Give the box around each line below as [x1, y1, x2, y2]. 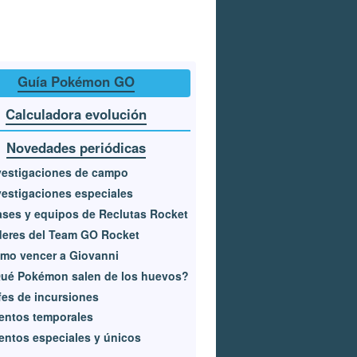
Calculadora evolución [6, 104, 147, 124]
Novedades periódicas [6, 137, 147, 157]
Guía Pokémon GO [18, 72, 135, 92]
